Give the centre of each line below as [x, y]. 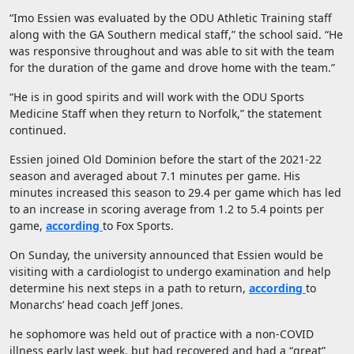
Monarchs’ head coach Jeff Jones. [96, 305]
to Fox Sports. [138, 226]
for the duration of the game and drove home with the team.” [172, 68]
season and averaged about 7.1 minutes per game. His [155, 176]
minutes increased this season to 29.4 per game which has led [175, 193]
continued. [38, 130]
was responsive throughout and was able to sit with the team [172, 51]
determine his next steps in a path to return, [129, 288]
